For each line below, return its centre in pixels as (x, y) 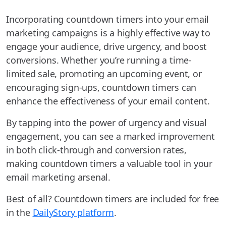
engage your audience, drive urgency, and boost (107, 46)
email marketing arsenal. (58, 177)
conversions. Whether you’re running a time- (99, 60)
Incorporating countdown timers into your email (108, 19)
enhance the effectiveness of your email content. (108, 101)
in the (19, 212)
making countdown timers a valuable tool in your (109, 163)
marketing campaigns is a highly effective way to (108, 33)
